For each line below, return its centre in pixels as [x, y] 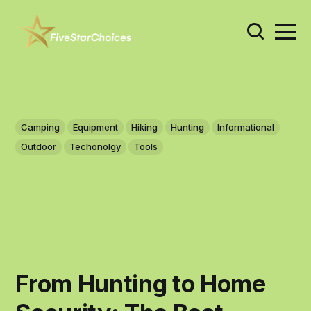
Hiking [145, 127]
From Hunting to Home [141, 283]
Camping [41, 127]
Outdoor [39, 147]
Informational [246, 127]
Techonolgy [95, 147]
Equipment [96, 127]
